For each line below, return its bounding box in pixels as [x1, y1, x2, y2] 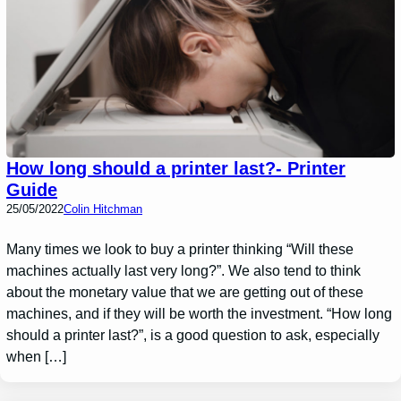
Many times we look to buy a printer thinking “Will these [6, 241, 354, 257]
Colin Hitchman [64, 201, 143, 216]
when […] [6, 348, 67, 364]
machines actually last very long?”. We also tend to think [6, 262, 362, 278]
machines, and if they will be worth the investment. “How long [6, 305, 393, 321]
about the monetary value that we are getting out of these [6, 284, 364, 300]
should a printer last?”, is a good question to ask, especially [6, 327, 380, 343]
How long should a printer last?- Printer [6, 158, 346, 178]
